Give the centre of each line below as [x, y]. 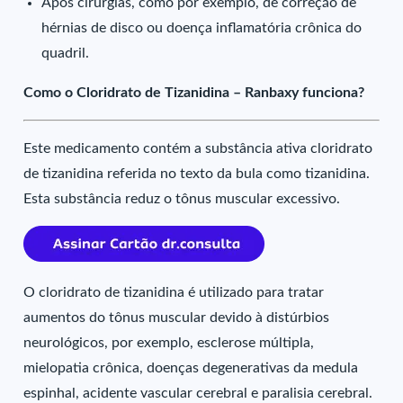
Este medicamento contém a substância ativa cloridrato [198, 148]
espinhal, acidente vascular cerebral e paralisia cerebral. [198, 393]
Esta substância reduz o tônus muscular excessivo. [182, 199]
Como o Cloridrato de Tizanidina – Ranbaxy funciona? [194, 93]
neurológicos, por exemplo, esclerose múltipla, [169, 343]
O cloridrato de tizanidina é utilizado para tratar [174, 292]
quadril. [66, 53]
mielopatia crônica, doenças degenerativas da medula [191, 368]
